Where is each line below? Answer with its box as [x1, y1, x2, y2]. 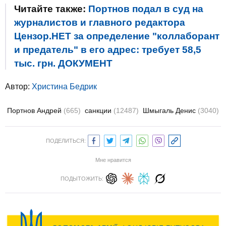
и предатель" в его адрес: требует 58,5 [14, 44, 201, 55]
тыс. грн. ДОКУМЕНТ [14, 58, 112, 69]
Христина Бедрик [32, 82, 97, 91]
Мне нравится [95, 157, 131, 163]
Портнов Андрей [7, 106, 64, 115]
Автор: [5, 82, 32, 91]
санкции [85, 106, 114, 115]
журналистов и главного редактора [14, 17, 185, 28]
